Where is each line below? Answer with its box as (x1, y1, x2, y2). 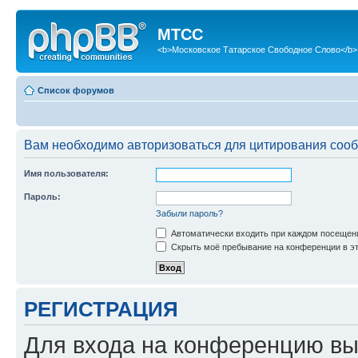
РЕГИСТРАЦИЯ (24, 297, 178, 320)
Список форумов (38, 85, 114, 95)
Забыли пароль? (156, 208, 223, 218)
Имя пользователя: (24, 168, 109, 178)
